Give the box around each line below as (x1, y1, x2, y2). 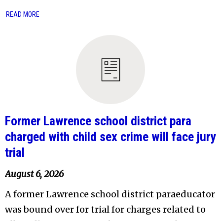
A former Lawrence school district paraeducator (5, 188, 215, 200)
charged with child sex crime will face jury (5, 129, 216, 145)
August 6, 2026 (5, 168, 64, 180)
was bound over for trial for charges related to (5, 204, 206, 216)
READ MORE (6, 10, 39, 19)
